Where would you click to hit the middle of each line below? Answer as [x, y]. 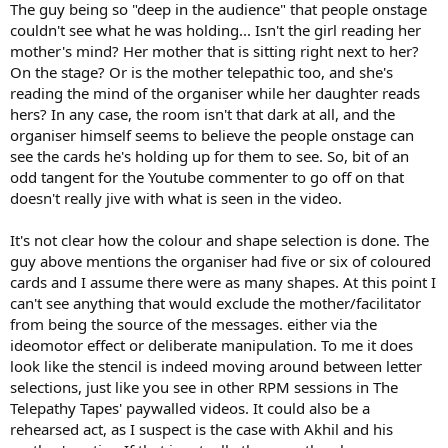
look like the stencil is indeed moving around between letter [216, 366]
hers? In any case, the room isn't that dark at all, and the [202, 114]
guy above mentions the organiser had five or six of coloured [220, 261]
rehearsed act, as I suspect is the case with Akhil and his [201, 429]
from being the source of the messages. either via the [193, 324]
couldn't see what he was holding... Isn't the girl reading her [215, 30]
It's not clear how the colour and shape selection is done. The [219, 240]
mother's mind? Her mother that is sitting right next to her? [214, 51]
